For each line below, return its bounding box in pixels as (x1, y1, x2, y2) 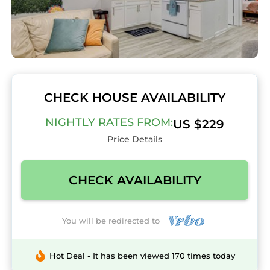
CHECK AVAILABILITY (68, 173, 201, 187)
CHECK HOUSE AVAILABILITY (44, 90, 225, 105)
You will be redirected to (62, 215, 165, 225)
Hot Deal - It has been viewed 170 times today (49, 251, 235, 261)
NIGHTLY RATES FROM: (45, 116, 173, 129)
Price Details (107, 134, 162, 145)
